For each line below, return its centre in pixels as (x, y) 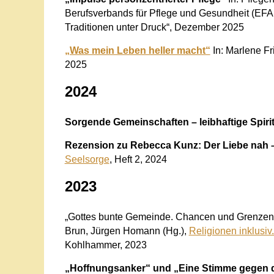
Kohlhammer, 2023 (106, 245)
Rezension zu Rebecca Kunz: (133, 145)
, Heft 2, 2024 (138, 159)
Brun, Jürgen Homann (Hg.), (127, 231)
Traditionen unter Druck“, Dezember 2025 (154, 27)
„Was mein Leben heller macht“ (137, 50)
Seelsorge (87, 159)
